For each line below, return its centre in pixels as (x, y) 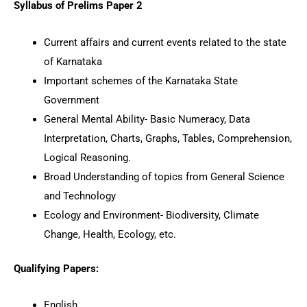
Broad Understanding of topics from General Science (164, 176)
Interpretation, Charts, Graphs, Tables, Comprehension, (168, 138)
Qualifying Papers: (56, 268)
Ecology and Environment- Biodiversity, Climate (151, 215)
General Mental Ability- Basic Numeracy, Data (147, 119)
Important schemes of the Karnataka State (140, 81)
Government (71, 100)
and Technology (79, 196)
